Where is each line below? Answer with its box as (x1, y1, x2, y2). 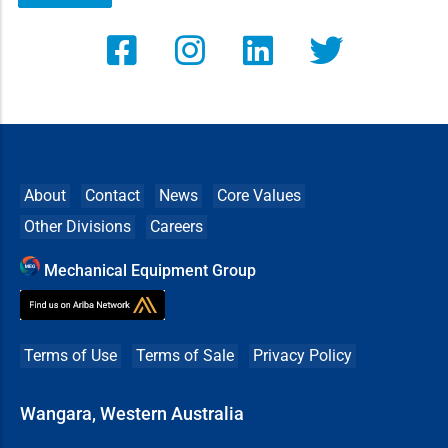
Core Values (217, 186, 301, 206)
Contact (85, 186, 140, 206)
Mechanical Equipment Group (44, 261, 256, 281)
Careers (150, 217, 203, 237)
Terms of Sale (136, 346, 234, 366)
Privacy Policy (253, 346, 352, 366)
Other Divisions (24, 217, 131, 237)
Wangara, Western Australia (20, 403, 244, 425)
